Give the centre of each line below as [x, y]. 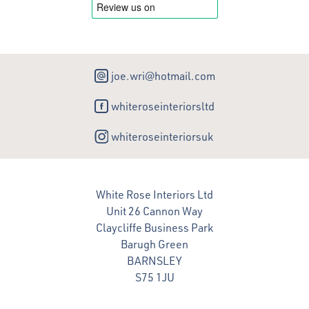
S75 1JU [154, 277]
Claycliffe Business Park [154, 227]
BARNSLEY [154, 260]
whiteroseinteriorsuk [162, 136]
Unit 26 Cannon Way [154, 211]
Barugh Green [154, 244]
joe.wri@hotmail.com [163, 76]
